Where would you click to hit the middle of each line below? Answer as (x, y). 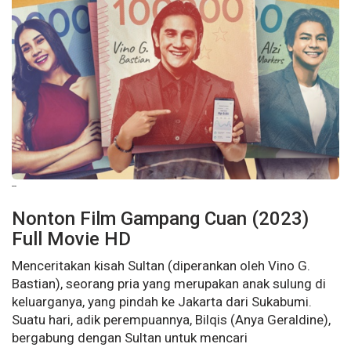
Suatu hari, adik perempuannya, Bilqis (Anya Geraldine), (171, 320)
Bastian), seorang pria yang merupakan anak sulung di (169, 284)
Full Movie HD (71, 239)
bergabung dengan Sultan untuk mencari (130, 338)
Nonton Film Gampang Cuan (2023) (160, 219)
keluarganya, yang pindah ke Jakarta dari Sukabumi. (162, 302)
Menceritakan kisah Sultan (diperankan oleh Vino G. (161, 266)
